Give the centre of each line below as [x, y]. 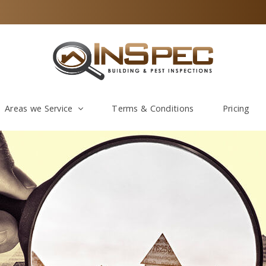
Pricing [236, 108]
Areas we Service [39, 108]
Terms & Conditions [153, 108]
